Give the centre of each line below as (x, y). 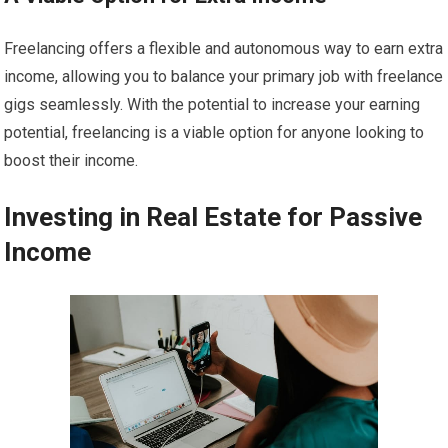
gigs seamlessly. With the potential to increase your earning (212, 104)
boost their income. (71, 160)
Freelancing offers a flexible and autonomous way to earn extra (224, 48)
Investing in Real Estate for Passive (213, 217)
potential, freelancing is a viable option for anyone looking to (214, 132)
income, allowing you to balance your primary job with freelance (224, 76)
